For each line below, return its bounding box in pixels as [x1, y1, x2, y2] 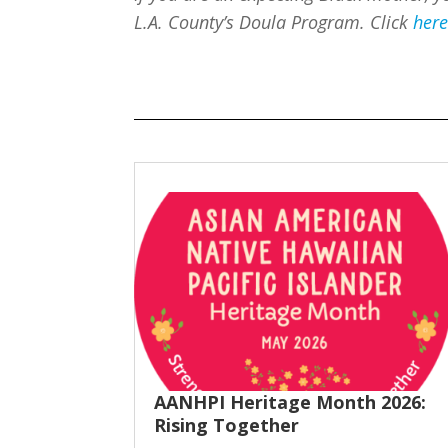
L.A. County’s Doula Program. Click [134, 9, 414, 34]
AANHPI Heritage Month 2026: [154, 390, 427, 415]
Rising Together [154, 413, 300, 438]
